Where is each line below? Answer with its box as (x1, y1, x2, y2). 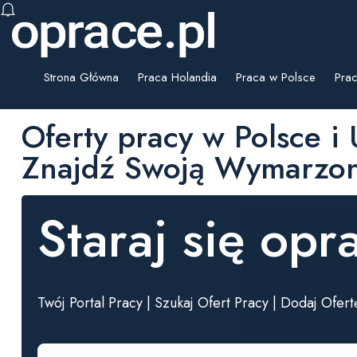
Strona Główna (44, 68, 119, 86)
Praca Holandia (138, 68, 217, 86)
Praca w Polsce (236, 68, 316, 86)
